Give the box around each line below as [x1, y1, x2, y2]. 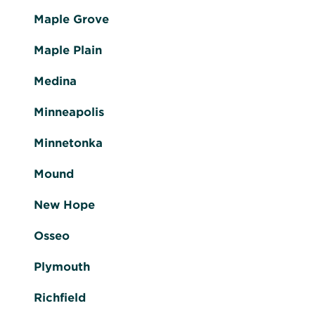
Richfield [34, 290, 86, 304]
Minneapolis [34, 105, 104, 119]
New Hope [34, 198, 95, 212]
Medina [34, 74, 77, 88]
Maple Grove [34, 12, 109, 26]
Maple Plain [34, 43, 102, 57]
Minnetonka [34, 136, 103, 150]
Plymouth [34, 259, 90, 274]
